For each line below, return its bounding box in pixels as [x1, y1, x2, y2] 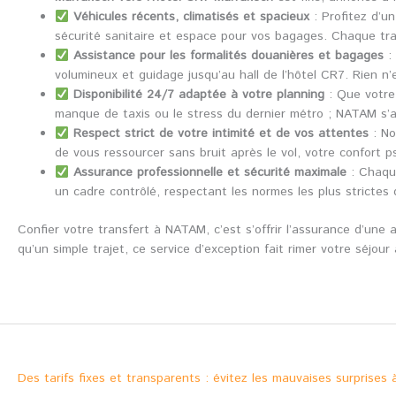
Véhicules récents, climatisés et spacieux [72, 8, 309, 27]
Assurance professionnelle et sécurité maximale [72, 164, 346, 182]
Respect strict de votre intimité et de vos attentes [72, 125, 369, 143]
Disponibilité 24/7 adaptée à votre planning [72, 86, 324, 104]
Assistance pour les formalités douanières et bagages [72, 47, 384, 65]
